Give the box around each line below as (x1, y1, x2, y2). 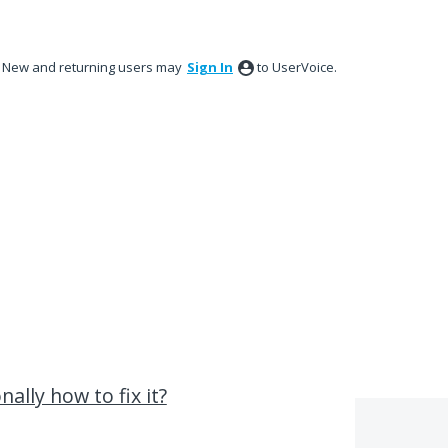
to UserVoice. (257, 58, 337, 76)
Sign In (187, 58, 233, 76)
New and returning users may (2, 58, 185, 76)
